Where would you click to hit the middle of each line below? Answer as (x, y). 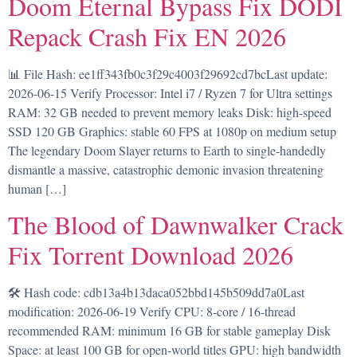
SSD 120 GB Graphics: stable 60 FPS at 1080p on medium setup (172, 131)
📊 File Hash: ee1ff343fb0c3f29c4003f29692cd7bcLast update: (168, 73)
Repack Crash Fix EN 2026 (147, 36)
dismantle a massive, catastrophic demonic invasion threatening (166, 169)
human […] (37, 188)
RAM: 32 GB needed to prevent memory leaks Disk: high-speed (170, 112)
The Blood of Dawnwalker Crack (176, 224)
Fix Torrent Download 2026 (151, 254)
